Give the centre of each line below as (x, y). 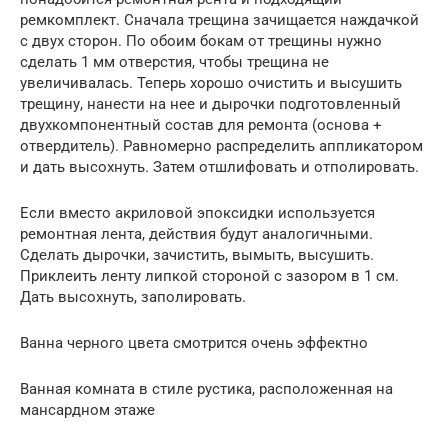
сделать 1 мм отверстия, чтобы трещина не (174, 62)
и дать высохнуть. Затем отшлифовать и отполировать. (219, 167)
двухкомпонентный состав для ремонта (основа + (201, 125)
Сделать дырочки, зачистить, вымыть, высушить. (197, 255)
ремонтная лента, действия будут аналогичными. (196, 234)
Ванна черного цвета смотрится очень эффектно (194, 343)
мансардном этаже (87, 410)
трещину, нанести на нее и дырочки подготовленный (210, 104)
